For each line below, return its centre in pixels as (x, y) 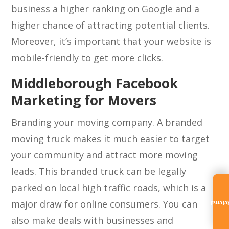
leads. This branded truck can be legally (99, 171)
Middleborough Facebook (95, 83)
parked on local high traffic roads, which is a (109, 188)
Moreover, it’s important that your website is (111, 41)
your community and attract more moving (105, 155)
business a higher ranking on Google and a (106, 9)
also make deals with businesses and (93, 220)
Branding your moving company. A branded (107, 122)
